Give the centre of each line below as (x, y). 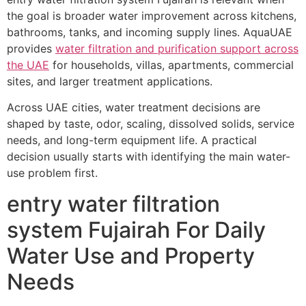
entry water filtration (113, 204)
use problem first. (52, 173)
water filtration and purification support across (177, 48)
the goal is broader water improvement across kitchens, (152, 16)
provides (31, 48)
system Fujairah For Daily (136, 229)
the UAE (28, 65)
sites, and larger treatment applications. (110, 81)
